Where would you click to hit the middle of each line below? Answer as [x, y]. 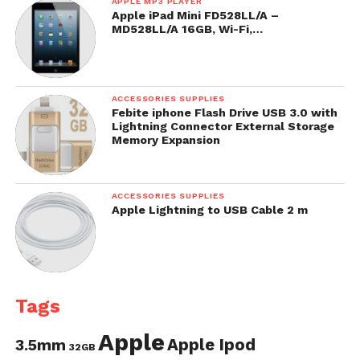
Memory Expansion [166, 140]
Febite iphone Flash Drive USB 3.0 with [224, 112]
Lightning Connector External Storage [223, 126]
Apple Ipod [211, 345]
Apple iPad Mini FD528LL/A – [195, 15]
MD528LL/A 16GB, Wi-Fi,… [187, 29]
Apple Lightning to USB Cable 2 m [209, 210]
